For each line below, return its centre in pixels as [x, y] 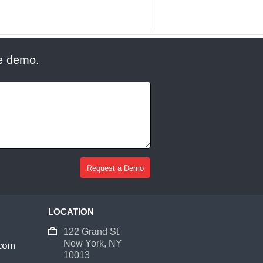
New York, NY [93, 244]
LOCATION [71, 212]
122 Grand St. [92, 232]
